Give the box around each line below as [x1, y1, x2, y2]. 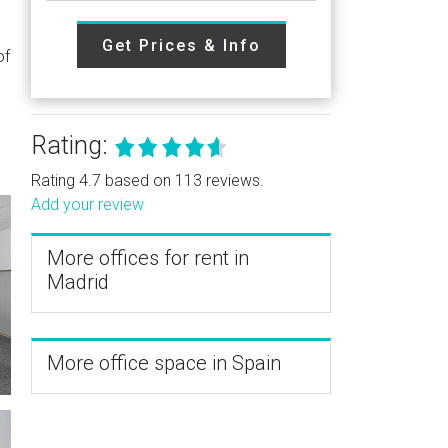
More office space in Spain [47, 351, 281, 375]
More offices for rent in [47, 246, 249, 270]
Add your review [31, 195, 144, 214]
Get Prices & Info [101, 36, 261, 55]
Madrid [47, 270, 109, 294]
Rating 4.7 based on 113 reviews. [31, 171, 264, 190]
